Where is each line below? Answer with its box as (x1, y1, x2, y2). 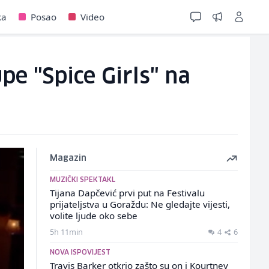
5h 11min (49, 226, 83, 237)
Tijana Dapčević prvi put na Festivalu (49, 187, 205, 199)
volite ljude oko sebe (49, 210, 138, 222)
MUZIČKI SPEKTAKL (49, 177, 115, 183)
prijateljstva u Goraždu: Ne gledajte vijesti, (49, 198, 230, 210)
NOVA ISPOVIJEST (49, 249, 110, 256)
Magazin (49, 154, 86, 163)
